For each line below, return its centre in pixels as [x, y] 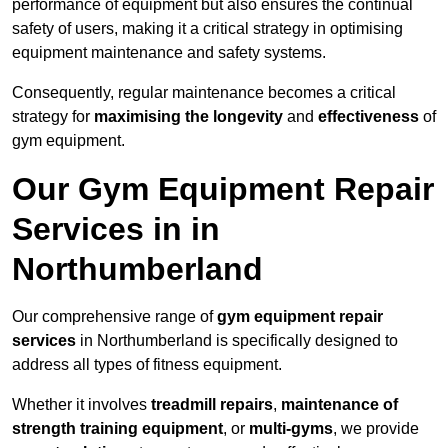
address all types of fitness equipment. [147, 365]
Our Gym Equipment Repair [223, 189]
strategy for [53, 117]
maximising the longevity [188, 117]
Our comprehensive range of [114, 317]
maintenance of [339, 405]
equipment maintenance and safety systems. [169, 53]
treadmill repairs [212, 405]
